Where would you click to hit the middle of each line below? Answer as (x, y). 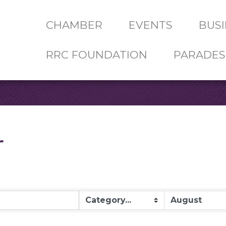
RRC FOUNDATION (96, 55)
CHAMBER (74, 25)
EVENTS (150, 25)
